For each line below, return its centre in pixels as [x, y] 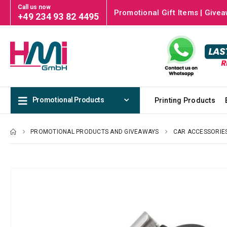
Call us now [34, 7]
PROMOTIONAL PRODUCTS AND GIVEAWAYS [95, 131]
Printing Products [185, 100]
